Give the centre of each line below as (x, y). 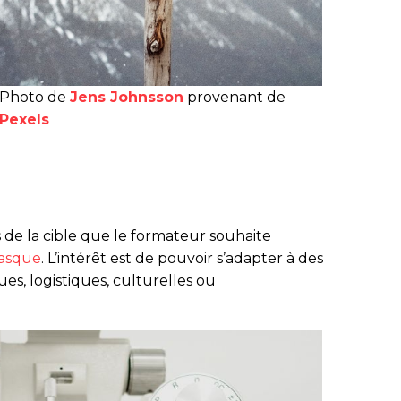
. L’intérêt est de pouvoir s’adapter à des (182, 259)
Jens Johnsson (127, 98)
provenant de (235, 98)
